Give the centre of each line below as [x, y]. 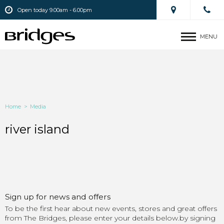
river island [37, 129]
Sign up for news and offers [58, 197]
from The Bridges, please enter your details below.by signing [110, 218]
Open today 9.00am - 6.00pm [55, 10]
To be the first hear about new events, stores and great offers [111, 208]
